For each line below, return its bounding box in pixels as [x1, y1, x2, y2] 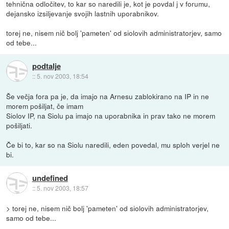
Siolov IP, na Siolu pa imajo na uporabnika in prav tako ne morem [6, 110, 216, 121]
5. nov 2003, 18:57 [36, 183, 88, 192]
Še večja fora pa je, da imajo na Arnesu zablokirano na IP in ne [6, 91, 210, 102]
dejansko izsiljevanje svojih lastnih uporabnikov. [6, 8, 159, 19]
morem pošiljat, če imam [6, 101, 84, 111]
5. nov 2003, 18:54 [36, 71, 88, 80]
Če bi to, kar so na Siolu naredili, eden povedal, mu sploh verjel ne [6, 140, 220, 150]
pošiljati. [6, 120, 33, 131]
